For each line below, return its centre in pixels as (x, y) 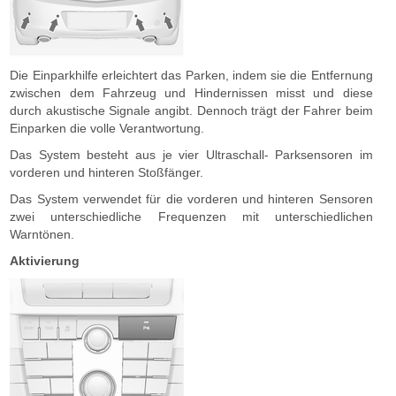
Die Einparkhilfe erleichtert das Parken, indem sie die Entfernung (191, 75)
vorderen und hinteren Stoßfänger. (107, 172)
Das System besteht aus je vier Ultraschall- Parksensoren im (191, 155)
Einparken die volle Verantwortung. (107, 128)
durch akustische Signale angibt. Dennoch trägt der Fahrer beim (191, 110)
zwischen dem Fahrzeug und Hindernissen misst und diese (191, 93)
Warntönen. (42, 234)
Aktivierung (45, 261)
